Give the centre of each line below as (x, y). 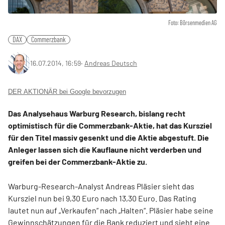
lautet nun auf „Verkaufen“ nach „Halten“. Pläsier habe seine (111, 210)
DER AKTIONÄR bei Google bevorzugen (67, 92)
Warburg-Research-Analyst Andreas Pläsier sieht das (101, 186)
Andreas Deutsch (111, 63)
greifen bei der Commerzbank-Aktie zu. (78, 162)
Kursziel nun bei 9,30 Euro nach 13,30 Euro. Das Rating (102, 198)
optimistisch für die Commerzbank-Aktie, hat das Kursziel (110, 126)
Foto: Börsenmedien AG (193, 23)
